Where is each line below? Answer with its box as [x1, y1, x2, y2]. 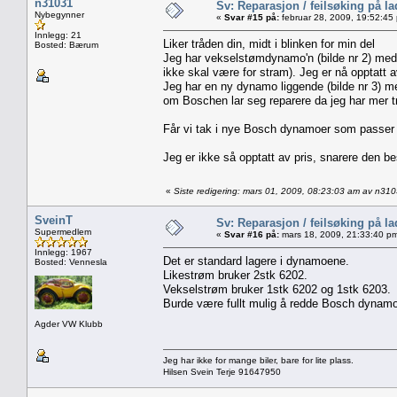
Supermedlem [35, 226, 91, 237]
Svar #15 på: [224, 12, 279, 22]
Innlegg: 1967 [35, 246, 92, 257]
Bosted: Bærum [35, 39, 98, 50]
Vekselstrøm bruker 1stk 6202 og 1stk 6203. [163, 282, 391, 296]
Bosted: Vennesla [35, 256, 107, 267]
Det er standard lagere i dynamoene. [163, 253, 349, 268]
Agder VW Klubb [35, 318, 103, 329]
